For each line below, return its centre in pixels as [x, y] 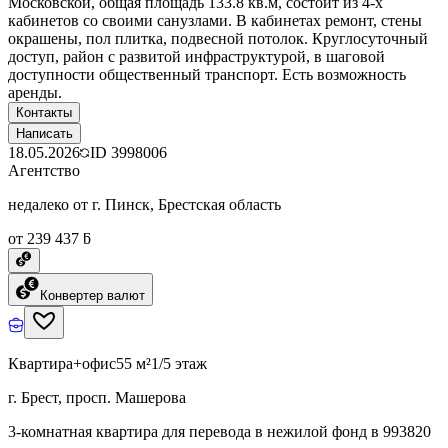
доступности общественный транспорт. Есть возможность [207, 74]
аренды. [35, 92]
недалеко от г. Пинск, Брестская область [144, 204]
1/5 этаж [179, 363]
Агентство [44, 170]
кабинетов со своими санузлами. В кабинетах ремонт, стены [215, 20]
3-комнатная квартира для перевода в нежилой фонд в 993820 [219, 431]
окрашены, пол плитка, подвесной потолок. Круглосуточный [218, 38]
